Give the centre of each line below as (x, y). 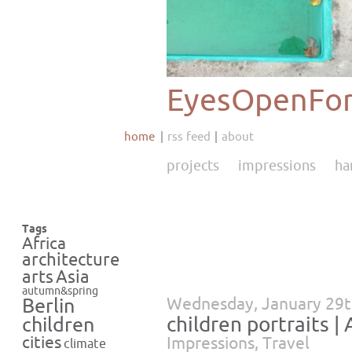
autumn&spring (60, 291)
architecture (71, 260)
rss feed (189, 137)
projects (193, 166)
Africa (44, 244)
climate (85, 344)
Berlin (48, 306)
